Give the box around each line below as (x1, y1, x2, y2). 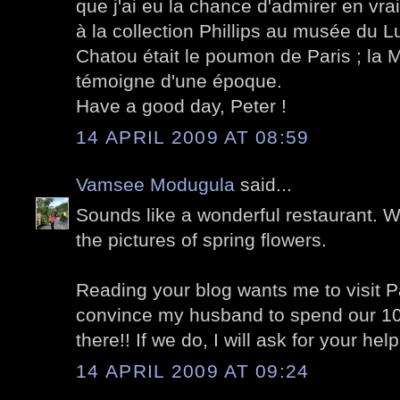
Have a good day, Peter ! (76, 96, 287, 117)
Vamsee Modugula (76, 173, 235, 195)
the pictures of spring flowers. (76, 229, 327, 251)
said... (235, 173, 292, 195)
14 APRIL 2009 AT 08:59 (76, 126, 310, 147)
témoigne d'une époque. (76, 71, 282, 92)
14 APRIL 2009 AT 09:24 (76, 360, 310, 381)
